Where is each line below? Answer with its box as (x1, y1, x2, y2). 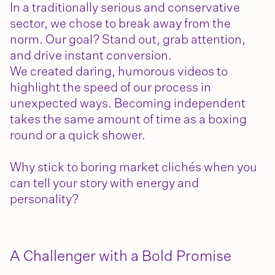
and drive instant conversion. (10, 50, 187, 62)
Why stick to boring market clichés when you (10, 161, 257, 174)
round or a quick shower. (10, 130, 148, 142)
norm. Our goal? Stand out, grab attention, (10, 34, 246, 46)
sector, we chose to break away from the (10, 18, 231, 30)
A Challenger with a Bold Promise (10, 249, 234, 264)
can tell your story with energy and (10, 177, 199, 190)
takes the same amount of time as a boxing (10, 114, 247, 126)
